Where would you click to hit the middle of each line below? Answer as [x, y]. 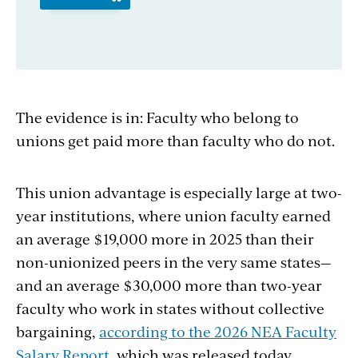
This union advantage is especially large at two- [179, 192]
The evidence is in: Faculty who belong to [157, 117]
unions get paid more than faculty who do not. [177, 140]
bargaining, [58, 331]
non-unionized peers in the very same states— [174, 261]
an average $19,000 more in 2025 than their [165, 238]
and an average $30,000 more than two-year [169, 284]
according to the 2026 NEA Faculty [218, 331]
